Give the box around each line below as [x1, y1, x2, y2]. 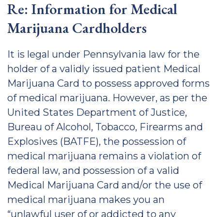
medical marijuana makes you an [7, 194, 165, 205]
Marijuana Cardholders [7, 18, 147, 37]
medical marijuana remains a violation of [7, 150, 201, 162]
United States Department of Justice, [7, 107, 187, 118]
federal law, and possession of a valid [7, 165, 179, 176]
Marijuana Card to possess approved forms [7, 77, 210, 89]
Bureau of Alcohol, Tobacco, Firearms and [7, 121, 203, 133]
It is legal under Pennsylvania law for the [7, 48, 200, 60]
